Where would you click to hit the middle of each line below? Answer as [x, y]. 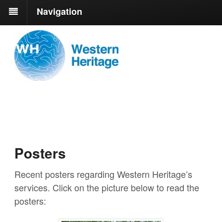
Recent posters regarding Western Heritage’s [104, 174]
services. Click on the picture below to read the [107, 187]
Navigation [59, 12]
